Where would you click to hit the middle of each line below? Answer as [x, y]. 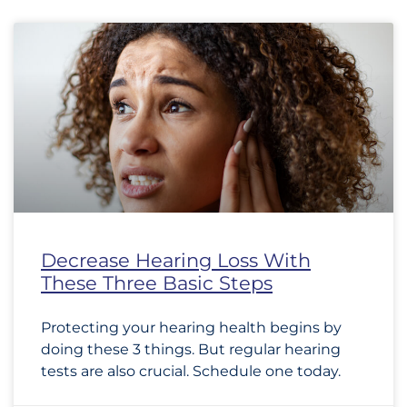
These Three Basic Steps [157, 283]
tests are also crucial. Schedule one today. [191, 371]
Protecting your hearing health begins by [191, 328]
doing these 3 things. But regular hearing [191, 349]
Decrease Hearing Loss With [176, 260]
